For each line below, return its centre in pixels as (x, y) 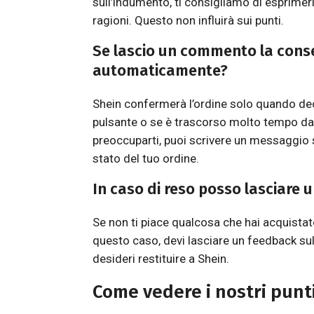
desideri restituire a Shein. (161, 259)
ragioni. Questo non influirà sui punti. (188, 20)
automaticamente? (160, 70)
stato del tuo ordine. (146, 158)
